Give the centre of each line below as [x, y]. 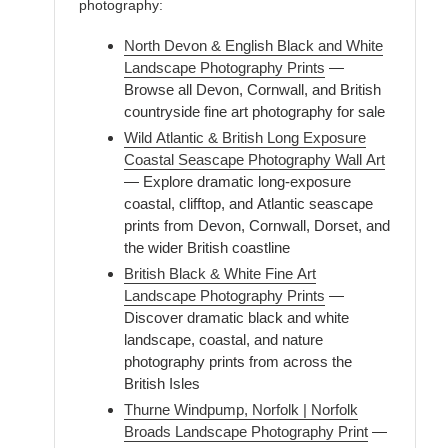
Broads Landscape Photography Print [246, 432]
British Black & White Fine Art [220, 274]
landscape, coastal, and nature [223, 340]
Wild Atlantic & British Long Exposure [245, 138]
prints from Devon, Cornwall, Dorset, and [257, 226]
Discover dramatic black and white [236, 318]
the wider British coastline [207, 248]
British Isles [162, 384]
